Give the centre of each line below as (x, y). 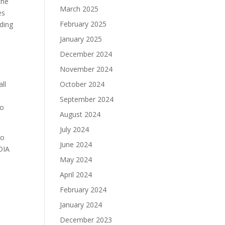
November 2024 (86, 69)
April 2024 (76, 175)
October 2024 (82, 84)
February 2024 (83, 190)
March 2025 (79, 9)
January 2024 (81, 205)
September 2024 (87, 99)
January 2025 (81, 39)
